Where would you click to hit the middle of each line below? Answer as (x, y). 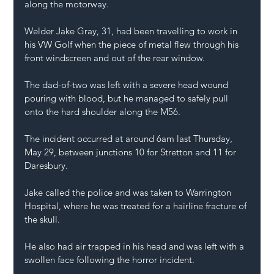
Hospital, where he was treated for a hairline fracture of (137, 206)
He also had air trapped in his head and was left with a (136, 246)
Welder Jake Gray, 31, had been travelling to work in (132, 31)
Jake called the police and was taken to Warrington (129, 193)
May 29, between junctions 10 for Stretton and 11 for (132, 152)
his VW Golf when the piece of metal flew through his (133, 45)
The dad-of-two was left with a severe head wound (128, 85)
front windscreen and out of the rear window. (115, 58)
